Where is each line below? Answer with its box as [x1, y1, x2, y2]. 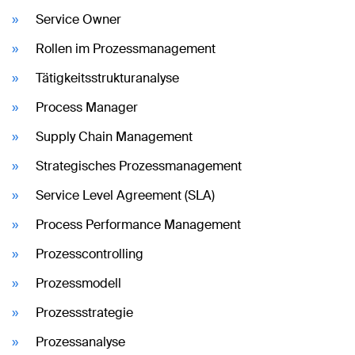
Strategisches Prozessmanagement [36, 158, 242, 174]
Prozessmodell [36, 275, 121, 292]
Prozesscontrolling [36, 246, 143, 262]
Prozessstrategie [36, 304, 133, 321]
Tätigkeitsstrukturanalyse [36, 70, 179, 86]
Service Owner [36, 11, 121, 28]
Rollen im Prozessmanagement [36, 40, 216, 57]
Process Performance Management [36, 216, 241, 233]
